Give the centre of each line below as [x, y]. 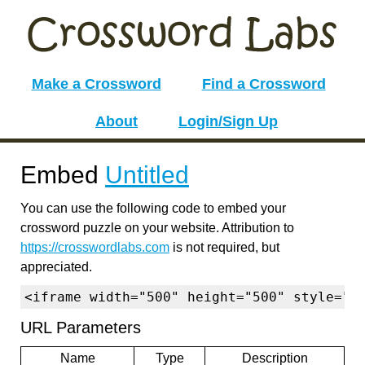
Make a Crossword [96, 84]
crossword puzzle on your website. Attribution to [157, 228]
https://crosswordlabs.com [95, 247]
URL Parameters [81, 328]
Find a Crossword [264, 84]
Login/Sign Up [228, 121]
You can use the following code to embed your [153, 208]
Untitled [147, 175]
